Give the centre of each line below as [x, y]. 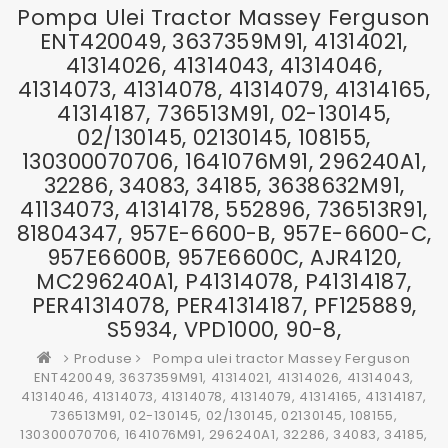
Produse [103, 358]
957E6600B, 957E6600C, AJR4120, [224, 257]
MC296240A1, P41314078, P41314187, [224, 281]
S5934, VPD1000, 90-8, [224, 329]
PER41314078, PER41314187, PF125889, [224, 305]
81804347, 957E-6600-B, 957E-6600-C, [224, 233]
